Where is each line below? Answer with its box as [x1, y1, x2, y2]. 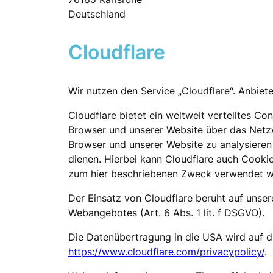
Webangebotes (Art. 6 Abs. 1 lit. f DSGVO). [68, 206, 264, 219]
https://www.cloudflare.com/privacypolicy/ [68, 245, 264, 258]
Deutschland [68, 7, 126, 20]
